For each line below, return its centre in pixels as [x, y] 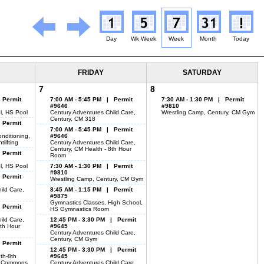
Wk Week [143, 39]
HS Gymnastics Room [80, 209]
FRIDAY [91, 72]
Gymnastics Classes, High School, [96, 202]
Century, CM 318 [73, 119]
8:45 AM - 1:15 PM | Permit [91, 189]
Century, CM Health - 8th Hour [91, 149]
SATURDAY [202, 72]
